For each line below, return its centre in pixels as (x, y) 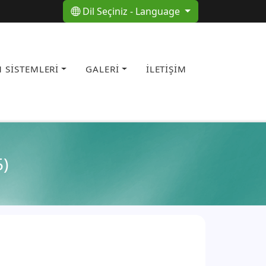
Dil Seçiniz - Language (133, 12)
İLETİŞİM (166, 69)
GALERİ (102, 69)
